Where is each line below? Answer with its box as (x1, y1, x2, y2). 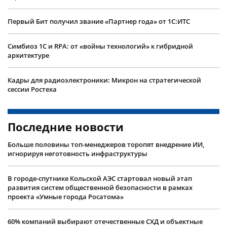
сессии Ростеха (8, 84, 57, 94)
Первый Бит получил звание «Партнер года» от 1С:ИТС (8, 16, 190, 26)
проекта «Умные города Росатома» (8, 192, 124, 201)
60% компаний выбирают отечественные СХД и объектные (8, 216, 203, 226)
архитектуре (8, 50, 49, 60)
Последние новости (8, 119, 124, 134)
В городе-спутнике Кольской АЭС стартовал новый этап (8, 173, 192, 183)
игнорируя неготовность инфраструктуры (8, 148, 147, 158)
